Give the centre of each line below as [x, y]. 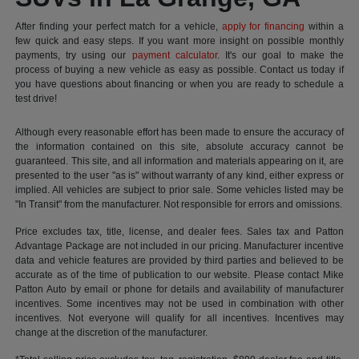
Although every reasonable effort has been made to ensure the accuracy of [179, 132]
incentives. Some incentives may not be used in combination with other [179, 303]
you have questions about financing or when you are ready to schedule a [179, 84]
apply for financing [263, 26]
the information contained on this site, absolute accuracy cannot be [179, 146]
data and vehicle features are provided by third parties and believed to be [179, 260]
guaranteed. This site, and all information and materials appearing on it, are [179, 161]
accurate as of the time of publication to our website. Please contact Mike [179, 274]
